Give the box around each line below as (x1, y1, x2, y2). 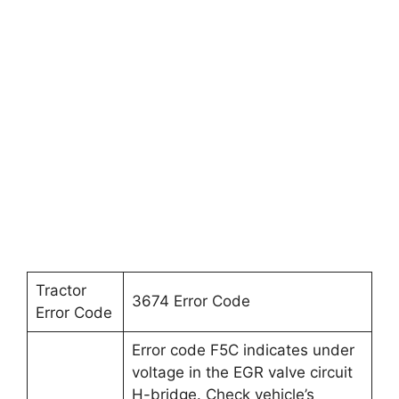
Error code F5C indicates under (131, 341, 354, 359)
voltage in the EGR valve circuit (131, 363, 353, 381)
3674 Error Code (131, 292, 250, 310)
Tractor (35, 281, 86, 299)
